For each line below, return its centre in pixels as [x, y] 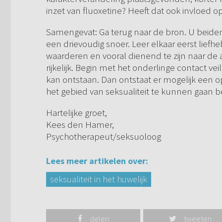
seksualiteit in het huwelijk [99, 179]
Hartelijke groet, [77, 113]
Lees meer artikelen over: [97, 161]
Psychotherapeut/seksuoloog [104, 137]
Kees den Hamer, [80, 125]
